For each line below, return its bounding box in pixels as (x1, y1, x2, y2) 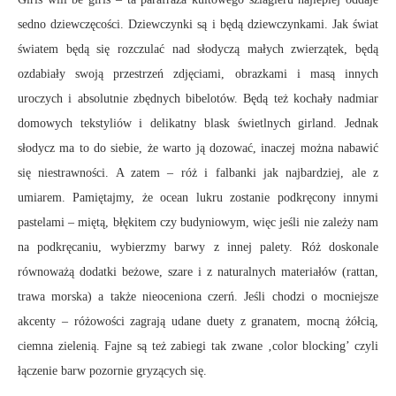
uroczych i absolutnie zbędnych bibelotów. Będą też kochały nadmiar (18, 91, 378, 105)
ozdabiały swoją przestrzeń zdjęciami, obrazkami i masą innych (18, 66, 378, 80)
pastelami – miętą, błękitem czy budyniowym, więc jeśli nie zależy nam (18, 215, 378, 229)
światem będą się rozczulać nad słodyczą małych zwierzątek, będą (18, 42, 378, 56)
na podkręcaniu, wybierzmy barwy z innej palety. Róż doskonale (18, 240, 378, 254)
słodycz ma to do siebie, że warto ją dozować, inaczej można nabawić (18, 141, 378, 155)
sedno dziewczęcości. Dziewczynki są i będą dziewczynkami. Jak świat (18, 17, 378, 31)
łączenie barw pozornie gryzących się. (18, 363, 207, 377)
